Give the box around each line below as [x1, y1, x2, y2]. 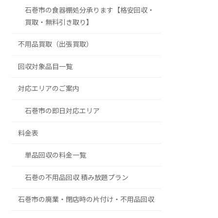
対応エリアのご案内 [18, 84, 80, 93]
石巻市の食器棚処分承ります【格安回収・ [25, 5, 155, 14]
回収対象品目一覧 [18, 62, 73, 71]
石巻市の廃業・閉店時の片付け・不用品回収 [18, 195, 155, 204]
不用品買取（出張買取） [18, 40, 93, 49]
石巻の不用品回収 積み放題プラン [25, 173, 129, 182]
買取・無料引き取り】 [25, 18, 93, 26]
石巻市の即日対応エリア [25, 107, 100, 115]
